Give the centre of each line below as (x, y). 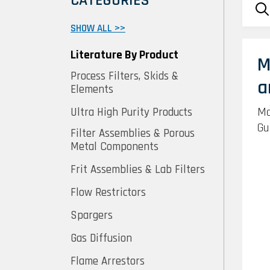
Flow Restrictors (108, 193)
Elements (92, 90)
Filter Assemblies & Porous (133, 134)
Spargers (92, 216)
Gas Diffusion (101, 239)
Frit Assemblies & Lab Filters (138, 170)
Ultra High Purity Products (131, 113)
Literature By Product (124, 55)
